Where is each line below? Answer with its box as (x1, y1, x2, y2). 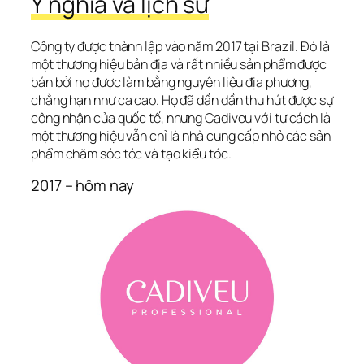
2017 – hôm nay (31, 175, 134, 197)
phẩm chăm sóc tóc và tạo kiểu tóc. (31, 145, 232, 162)
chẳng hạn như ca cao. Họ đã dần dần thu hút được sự (31, 91, 333, 109)
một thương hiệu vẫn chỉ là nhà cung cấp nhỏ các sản (31, 127, 331, 145)
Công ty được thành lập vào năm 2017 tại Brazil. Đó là (31, 37, 330, 55)
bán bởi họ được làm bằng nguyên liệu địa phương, (31, 73, 313, 91)
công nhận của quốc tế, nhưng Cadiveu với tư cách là (31, 109, 331, 127)
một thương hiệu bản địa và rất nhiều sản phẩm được (31, 55, 327, 73)
